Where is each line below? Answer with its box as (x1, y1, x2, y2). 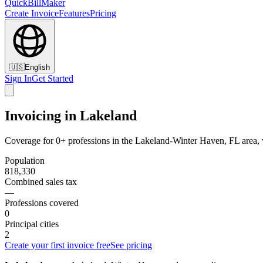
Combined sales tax (5, 176, 77, 187)
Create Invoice (5, 8, 59, 18)
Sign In (5, 73, 32, 83)
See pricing (110, 240, 152, 250)
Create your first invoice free (5, 240, 110, 250)
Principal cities (5, 218, 59, 229)
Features (59, 8, 90, 18)
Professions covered (5, 197, 79, 208)
